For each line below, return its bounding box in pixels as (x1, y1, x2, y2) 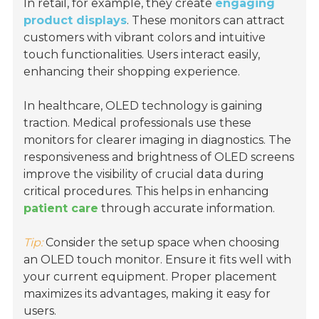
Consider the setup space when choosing (43, 236, 281, 250)
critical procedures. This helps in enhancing (23, 184, 270, 199)
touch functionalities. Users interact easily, (23, 48, 261, 62)
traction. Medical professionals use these (23, 116, 252, 130)
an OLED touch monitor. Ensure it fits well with (23, 253, 292, 267)
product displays (23, 14, 127, 28)
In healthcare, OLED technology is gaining (23, 99, 263, 113)
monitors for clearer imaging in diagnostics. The (23, 133, 292, 147)
